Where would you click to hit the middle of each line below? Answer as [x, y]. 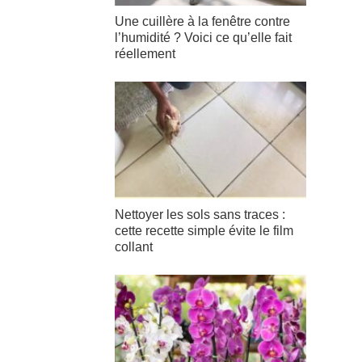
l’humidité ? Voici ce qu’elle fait [203, 38]
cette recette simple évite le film [204, 230]
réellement [145, 54]
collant [134, 246]
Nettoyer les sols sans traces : [200, 214]
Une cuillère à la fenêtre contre [202, 22]
